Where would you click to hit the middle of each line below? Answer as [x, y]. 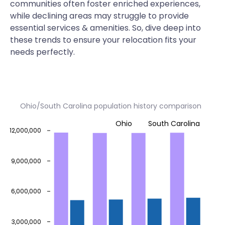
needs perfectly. [42, 52]
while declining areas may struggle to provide [99, 16]
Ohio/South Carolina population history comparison [111, 106]
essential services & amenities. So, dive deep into [105, 28]
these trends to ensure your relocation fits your [103, 40]
